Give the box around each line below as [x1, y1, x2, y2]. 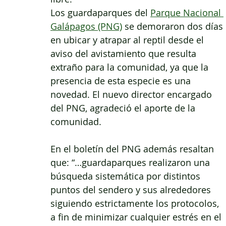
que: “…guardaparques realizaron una [50, 156, 212, 168]
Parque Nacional [150, 6, 223, 19]
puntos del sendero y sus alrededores [50, 183, 213, 196]
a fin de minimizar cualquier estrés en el [50, 210, 224, 223]
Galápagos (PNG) [50, 20, 122, 32]
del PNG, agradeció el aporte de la [50, 101, 198, 114]
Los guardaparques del [50, 6, 150, 19]
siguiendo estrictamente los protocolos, [50, 197, 221, 209]
